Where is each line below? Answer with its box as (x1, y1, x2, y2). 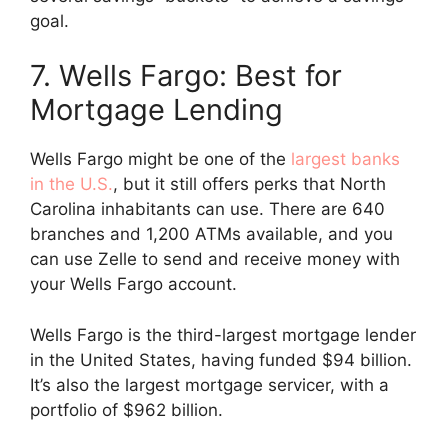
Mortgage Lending (30, 92, 283, 128)
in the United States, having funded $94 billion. (30, 349, 412, 370)
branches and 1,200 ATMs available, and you (30, 224, 393, 245)
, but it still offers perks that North (113, 174, 386, 195)
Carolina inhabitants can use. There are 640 (30, 199, 385, 220)
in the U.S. (30, 174, 113, 195)
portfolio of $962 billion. (30, 399, 223, 420)
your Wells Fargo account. (30, 274, 242, 295)
